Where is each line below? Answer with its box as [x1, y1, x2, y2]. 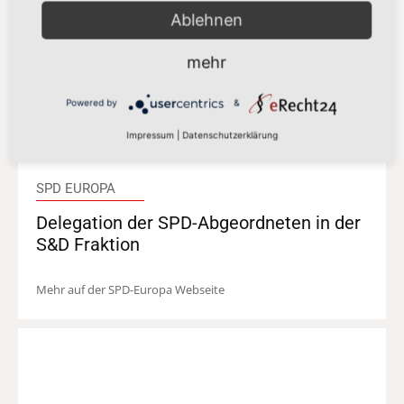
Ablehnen [170, 10, 243, 29]
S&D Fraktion [36, 234, 141, 256]
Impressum [126, 129, 174, 140]
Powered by [66, 96, 118, 108]
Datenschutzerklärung [182, 129, 278, 140]
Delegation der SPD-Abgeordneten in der [36, 212, 362, 234]
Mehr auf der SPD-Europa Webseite [36, 281, 225, 298]
